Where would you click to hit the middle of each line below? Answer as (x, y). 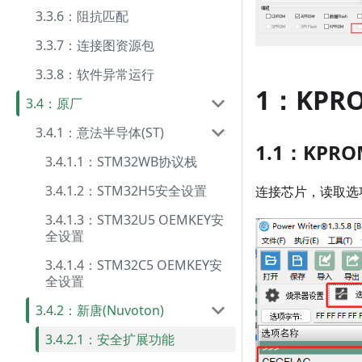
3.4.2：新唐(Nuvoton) (100, 310)
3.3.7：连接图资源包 (95, 45)
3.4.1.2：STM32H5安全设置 (126, 191)
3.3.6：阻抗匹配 (82, 16)
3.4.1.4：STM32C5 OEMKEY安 (134, 265)
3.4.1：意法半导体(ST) (100, 133)
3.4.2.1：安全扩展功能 (110, 339)
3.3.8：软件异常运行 (95, 74)
